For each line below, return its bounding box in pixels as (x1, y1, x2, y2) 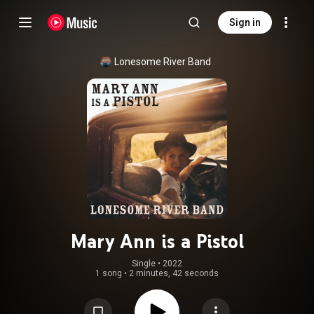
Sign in (229, 17, 261, 28)
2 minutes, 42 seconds (129, 268, 219, 278)
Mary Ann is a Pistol (70, 229, 244, 253)
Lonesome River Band (114, 56, 211, 67)
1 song (95, 268, 122, 278)
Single (132, 259, 156, 268)
